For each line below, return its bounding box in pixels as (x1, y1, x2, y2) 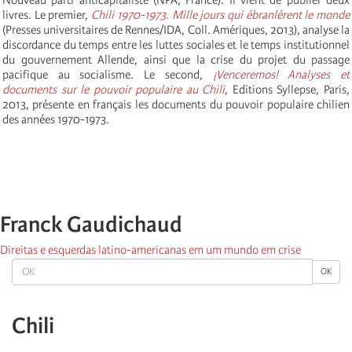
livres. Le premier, (2, 7, 92, 22)
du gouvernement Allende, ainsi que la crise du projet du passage (2, 52, 350, 67)
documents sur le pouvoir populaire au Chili (2, 82, 225, 97)
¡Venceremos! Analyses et (212, 67, 350, 82)
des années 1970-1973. (2, 112, 109, 126)
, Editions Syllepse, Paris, (225, 82, 350, 97)
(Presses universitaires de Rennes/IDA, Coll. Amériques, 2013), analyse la (2, 22, 350, 37)
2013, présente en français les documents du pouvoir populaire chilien (2, 97, 350, 112)
